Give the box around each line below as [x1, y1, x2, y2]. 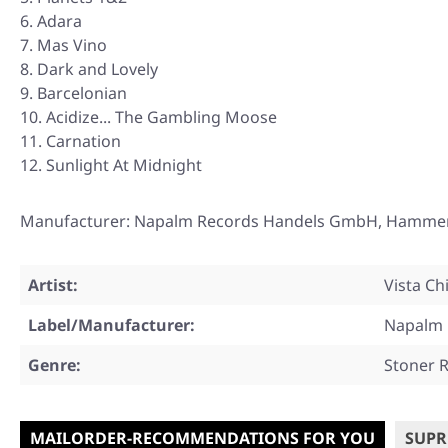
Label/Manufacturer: [28, 314, 195, 337]
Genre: [28, 354, 81, 377]
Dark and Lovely [37, 58, 158, 81]
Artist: [28, 274, 78, 297]
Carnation [46, 130, 121, 153]
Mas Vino [37, 34, 107, 57]
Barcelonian [37, 82, 127, 105]
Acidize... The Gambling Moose [46, 106, 277, 129]
